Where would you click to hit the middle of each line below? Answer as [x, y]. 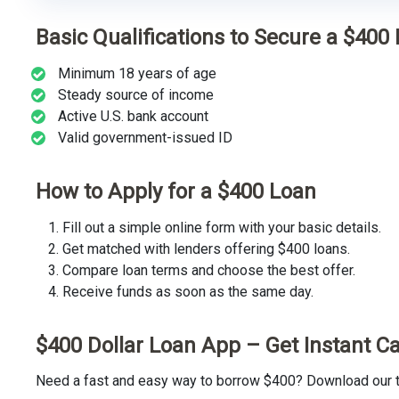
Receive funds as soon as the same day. [188, 291]
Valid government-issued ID [145, 137]
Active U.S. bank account [133, 116]
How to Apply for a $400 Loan [176, 191]
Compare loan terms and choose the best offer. [209, 270]
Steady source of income [136, 94]
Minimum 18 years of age [137, 73]
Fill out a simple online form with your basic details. [222, 227]
